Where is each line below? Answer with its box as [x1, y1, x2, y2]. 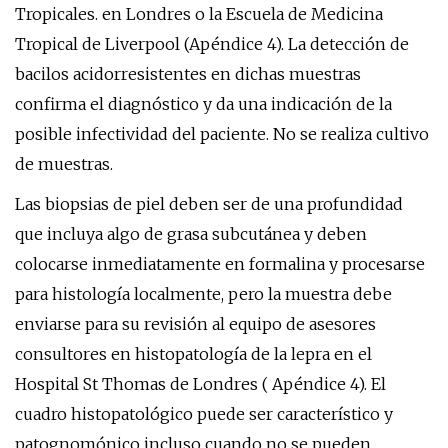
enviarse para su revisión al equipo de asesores [15, 314, 376, 334]
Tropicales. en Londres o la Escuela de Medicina [15, 4, 383, 24]
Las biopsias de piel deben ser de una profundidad [15, 194, 403, 214]
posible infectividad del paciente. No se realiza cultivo [15, 124, 429, 144]
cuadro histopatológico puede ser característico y [15, 404, 393, 424]
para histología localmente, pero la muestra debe [15, 284, 392, 304]
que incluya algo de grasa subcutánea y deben [15, 224, 367, 244]
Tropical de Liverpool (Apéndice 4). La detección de [15, 34, 409, 54]
